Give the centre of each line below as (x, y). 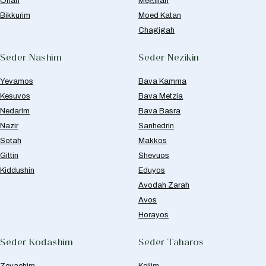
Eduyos (152, 170)
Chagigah (157, 30)
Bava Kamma (163, 81)
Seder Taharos (171, 242)
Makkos (153, 140)
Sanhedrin (156, 126)
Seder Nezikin (169, 58)
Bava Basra (160, 111)
